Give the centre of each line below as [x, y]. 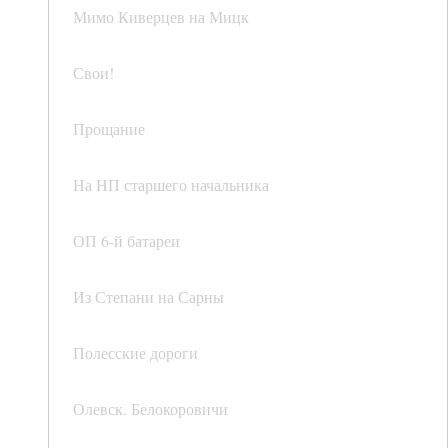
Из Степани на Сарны [148, 297]
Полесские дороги [135, 353]
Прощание [109, 129]
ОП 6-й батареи [126, 241]
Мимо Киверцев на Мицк [161, 17]
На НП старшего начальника [171, 185]
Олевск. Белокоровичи [150, 409]
